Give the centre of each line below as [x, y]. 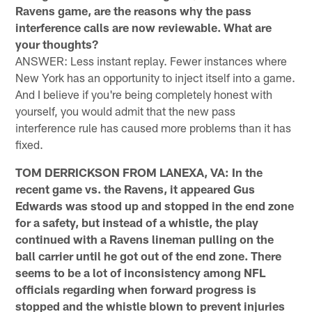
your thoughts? [57, 44]
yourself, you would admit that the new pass [126, 110]
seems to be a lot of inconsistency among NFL [141, 272]
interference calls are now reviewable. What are [144, 27]
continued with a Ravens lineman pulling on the [145, 239]
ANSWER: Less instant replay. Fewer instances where [151, 60]
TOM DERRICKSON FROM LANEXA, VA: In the [139, 172]
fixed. [30, 144]
